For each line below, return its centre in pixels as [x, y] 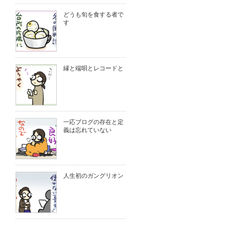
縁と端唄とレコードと [93, 68]
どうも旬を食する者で [93, 15]
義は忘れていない [87, 130]
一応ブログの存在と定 [93, 122]
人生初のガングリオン [93, 176]
